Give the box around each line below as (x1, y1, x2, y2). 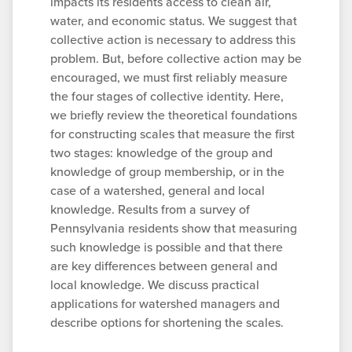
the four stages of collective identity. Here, (50, 87, 284, 106)
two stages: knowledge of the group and (50, 144, 273, 163)
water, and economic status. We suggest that (50, 12, 297, 31)
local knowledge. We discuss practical (50, 276, 259, 295)
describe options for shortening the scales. (50, 313, 284, 332)
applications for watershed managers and (50, 295, 280, 313)
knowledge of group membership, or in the (50, 163, 284, 181)
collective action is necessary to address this (50, 31, 295, 49)
